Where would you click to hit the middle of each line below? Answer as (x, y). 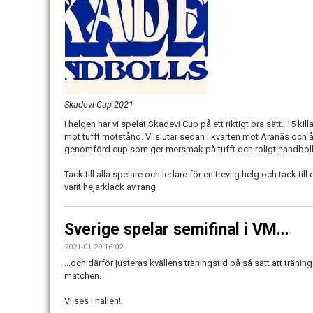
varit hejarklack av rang (110, 187)
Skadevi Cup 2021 (99, 104)
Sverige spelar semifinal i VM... (177, 229)
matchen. (84, 275)
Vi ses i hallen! (93, 300)
